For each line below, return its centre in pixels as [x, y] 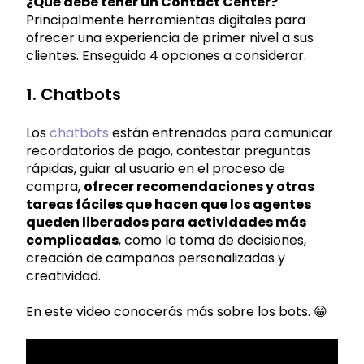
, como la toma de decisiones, [212, 240]
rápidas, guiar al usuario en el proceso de [156, 168]
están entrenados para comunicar [221, 132]
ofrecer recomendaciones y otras [199, 186]
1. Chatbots [74, 95]
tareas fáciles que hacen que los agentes [169, 204]
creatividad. [63, 275]
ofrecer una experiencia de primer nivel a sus [170, 37]
